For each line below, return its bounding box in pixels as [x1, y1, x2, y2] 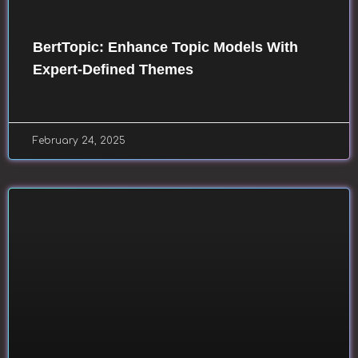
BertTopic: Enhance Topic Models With [33, 39, 298, 55]
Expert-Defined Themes [33, 62, 193, 78]
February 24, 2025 [33, 135, 125, 146]
